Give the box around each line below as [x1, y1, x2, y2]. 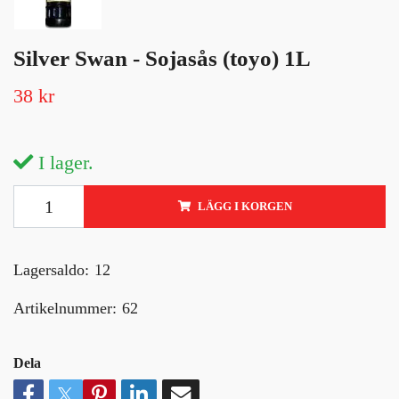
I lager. [33, 151, 94, 174]
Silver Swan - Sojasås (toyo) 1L [13, 45, 311, 70]
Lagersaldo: [13, 260, 89, 279]
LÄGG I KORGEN [197, 199, 292, 213]
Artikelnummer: [13, 298, 117, 317]
